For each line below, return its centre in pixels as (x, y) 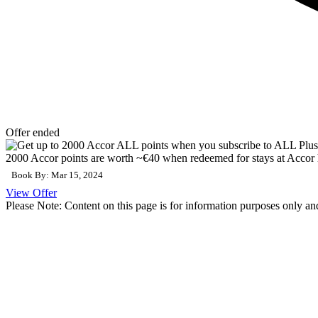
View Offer (31, 192)
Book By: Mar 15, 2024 (57, 175)
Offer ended (33, 132)
